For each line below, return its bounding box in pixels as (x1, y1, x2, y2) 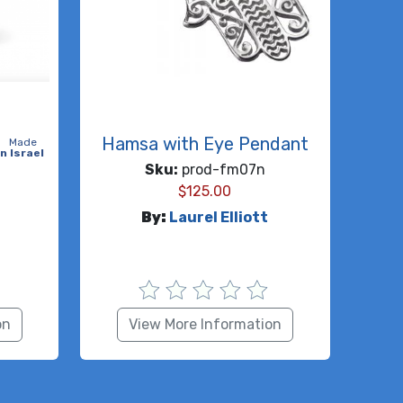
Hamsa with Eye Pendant (101, 133, 309, 155)
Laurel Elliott (169, 209, 269, 226)
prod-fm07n (177, 161, 265, 178)
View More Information (128, 316, 282, 333)
